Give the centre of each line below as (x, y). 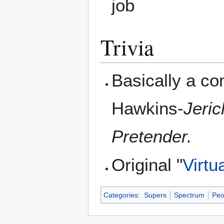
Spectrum (189, 195)
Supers (155, 195)
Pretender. (152, 136)
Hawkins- (148, 108)
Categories (121, 195)
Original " (147, 165)
